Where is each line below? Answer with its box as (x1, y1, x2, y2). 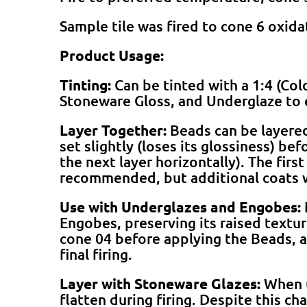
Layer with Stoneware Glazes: (60, 273, 260, 293)
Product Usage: (60, 45, 164, 64)
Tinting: (60, 75, 111, 94)
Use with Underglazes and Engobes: (60, 197, 301, 216)
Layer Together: (60, 120, 167, 139)
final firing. (60, 244, 132, 263)
